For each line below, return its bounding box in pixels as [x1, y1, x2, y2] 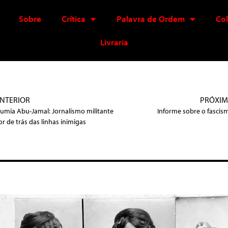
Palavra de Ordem [116, 13, 185, 24]
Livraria [100, 37, 128, 47]
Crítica [61, 13, 85, 24]
